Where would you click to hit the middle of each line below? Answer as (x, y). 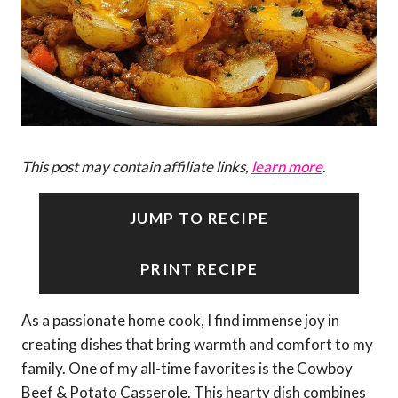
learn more (287, 166)
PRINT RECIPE (199, 268)
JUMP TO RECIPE (199, 218)
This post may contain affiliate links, (136, 166)
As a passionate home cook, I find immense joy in (180, 320)
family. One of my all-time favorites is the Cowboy (187, 368)
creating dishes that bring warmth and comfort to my (197, 344)
